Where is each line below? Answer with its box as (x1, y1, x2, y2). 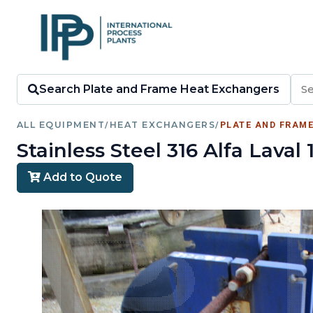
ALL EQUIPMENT (17, 119, 105, 130)
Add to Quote (41, 170, 123, 184)
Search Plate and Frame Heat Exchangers (39, 82, 280, 96)
